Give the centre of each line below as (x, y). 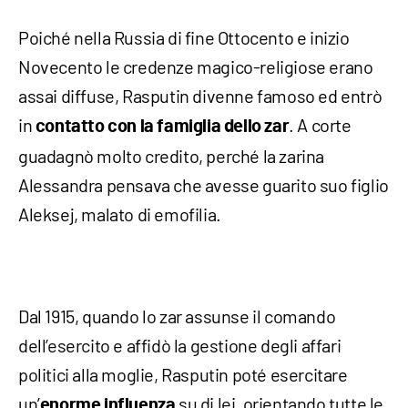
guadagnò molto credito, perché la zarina (172, 156)
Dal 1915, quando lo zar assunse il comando (177, 316)
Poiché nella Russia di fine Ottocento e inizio (184, 38)
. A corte (320, 125)
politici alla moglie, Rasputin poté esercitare (183, 375)
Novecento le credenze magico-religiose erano (196, 67)
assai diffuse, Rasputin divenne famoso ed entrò (200, 96)
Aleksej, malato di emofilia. (120, 214)
